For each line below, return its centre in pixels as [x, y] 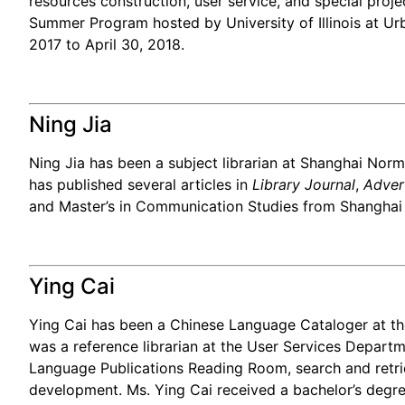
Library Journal [304, 185]
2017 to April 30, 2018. [107, 45]
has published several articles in [141, 185]
